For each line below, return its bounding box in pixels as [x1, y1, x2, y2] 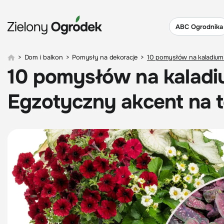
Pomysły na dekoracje [72, 53, 138, 61]
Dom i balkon [24, 53, 63, 61]
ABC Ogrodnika [175, 22, 223, 31]
